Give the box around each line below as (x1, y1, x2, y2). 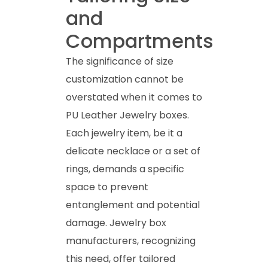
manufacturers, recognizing (66, 233, 196, 248)
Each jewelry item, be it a (66, 126, 182, 140)
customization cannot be (66, 72, 184, 86)
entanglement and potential (66, 197, 200, 212)
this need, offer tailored (66, 251, 175, 266)
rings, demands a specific (66, 162, 184, 176)
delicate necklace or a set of (66, 144, 200, 158)
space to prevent (66, 179, 148, 194)
